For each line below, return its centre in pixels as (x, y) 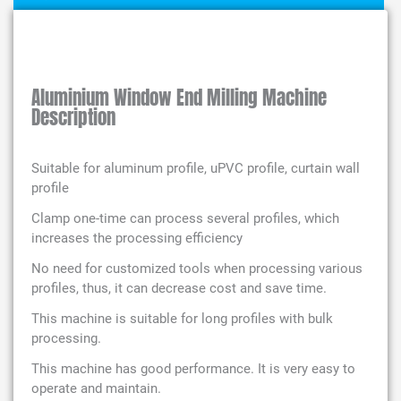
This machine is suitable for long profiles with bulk (182, 318)
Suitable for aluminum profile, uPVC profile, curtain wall (196, 168)
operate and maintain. (96, 388)
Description (73, 117)
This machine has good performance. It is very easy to (193, 368)
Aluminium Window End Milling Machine (179, 98)
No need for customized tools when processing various (197, 268)
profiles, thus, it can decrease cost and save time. (179, 288)
